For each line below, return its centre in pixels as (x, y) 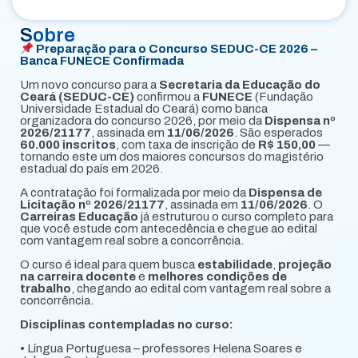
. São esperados (278, 133)
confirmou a (168, 97)
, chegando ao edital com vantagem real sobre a (201, 289)
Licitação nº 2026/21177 (92, 205)
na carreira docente (78, 277)
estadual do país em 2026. (91, 169)
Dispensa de (285, 193)
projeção (305, 265)
